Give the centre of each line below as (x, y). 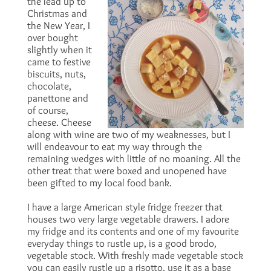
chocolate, (49, 86)
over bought (52, 38)
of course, (47, 110)
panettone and (57, 98)
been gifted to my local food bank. (99, 183)
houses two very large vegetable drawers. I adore (128, 219)
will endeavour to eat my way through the (114, 146)
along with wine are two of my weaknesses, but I (129, 134)
